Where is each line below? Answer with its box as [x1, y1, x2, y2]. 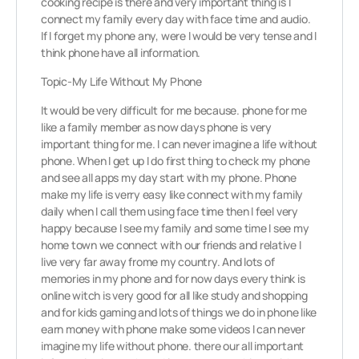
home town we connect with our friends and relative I [41, 237, 301, 252]
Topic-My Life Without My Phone [41, 74, 202, 89]
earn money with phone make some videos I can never [41, 321, 306, 337]
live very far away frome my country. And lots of [41, 254, 275, 269]
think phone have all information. [41, 45, 201, 60]
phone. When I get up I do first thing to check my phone [41, 153, 310, 168]
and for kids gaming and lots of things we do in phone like [41, 305, 317, 320]
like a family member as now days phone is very [41, 119, 272, 135]
